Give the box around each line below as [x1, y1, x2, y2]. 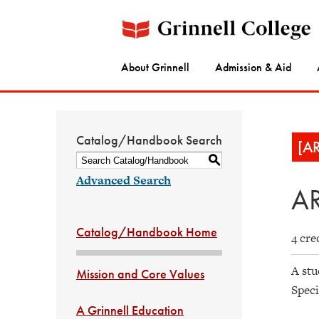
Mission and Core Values [76, 266, 204, 282]
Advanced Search [76, 172, 171, 189]
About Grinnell [121, 60, 189, 75]
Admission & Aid [215, 60, 291, 75]
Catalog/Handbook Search [76, 132, 222, 148]
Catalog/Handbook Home [76, 224, 217, 240]
